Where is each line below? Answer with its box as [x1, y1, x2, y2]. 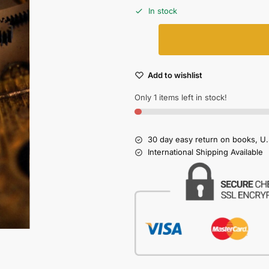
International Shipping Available [148, 147, 263, 157]
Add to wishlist [148, 70, 202, 80]
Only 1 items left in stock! [134, 92, 227, 103]
